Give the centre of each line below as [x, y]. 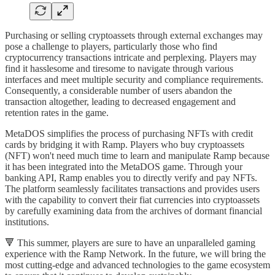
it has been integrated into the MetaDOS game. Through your [124, 166]
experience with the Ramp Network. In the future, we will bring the [135, 254]
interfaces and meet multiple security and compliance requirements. [134, 79]
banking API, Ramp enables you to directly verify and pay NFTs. [131, 177]
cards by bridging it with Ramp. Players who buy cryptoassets [125, 144]
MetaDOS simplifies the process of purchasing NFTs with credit [129, 133]
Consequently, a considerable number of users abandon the [118, 90]
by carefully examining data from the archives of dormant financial [134, 211]
